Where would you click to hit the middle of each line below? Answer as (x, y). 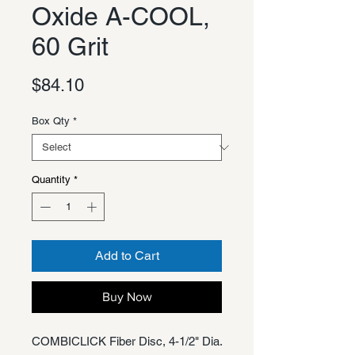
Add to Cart (127, 255)
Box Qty (51, 121)
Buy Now (127, 296)
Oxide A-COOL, (121, 17)
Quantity (51, 180)
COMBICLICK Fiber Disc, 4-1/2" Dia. (127, 341)
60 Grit (70, 47)
